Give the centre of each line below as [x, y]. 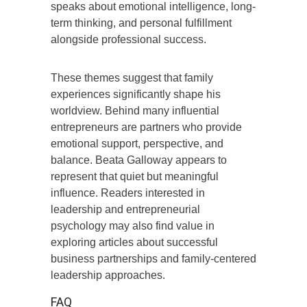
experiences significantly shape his [136, 94]
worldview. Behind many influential [135, 110]
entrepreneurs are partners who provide [146, 127]
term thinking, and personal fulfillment [141, 23]
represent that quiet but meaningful [135, 176]
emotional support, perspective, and [137, 143]
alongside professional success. [128, 39]
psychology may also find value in [133, 225]
